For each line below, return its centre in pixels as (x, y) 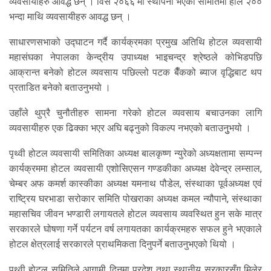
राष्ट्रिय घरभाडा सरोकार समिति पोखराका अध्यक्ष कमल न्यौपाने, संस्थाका (135, 199)
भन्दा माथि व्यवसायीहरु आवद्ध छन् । (70, 17)
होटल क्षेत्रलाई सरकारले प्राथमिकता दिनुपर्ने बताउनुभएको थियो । (122, 244)
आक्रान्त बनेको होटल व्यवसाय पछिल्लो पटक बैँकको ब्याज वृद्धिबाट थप (135, 73)
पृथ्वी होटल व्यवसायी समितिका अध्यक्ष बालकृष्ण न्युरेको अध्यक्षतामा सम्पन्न (135, 154)
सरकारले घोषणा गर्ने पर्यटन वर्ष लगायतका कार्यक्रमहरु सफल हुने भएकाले (135, 229)
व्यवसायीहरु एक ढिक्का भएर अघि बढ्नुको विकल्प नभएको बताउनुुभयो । (130, 128)
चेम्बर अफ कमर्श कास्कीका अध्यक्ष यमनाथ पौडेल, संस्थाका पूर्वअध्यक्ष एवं (135, 184)
